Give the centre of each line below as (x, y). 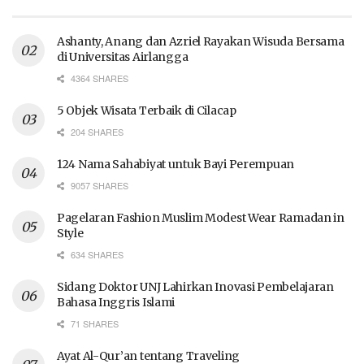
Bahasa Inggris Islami (116, 303)
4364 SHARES (98, 78)
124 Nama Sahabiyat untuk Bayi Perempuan (176, 165)
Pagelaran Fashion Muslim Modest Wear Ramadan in (201, 218)
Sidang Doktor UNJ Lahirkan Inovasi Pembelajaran (195, 287)
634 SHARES (96, 255)
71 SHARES (93, 324)
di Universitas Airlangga (123, 57)
